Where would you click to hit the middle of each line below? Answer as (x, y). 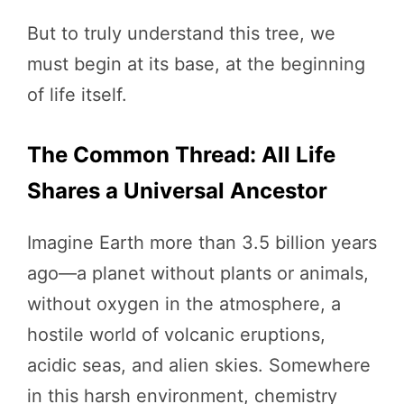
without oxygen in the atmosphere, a (184, 304)
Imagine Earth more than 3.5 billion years (202, 243)
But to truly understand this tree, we (181, 33)
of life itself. (77, 95)
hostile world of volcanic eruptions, (176, 335)
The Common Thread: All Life (181, 155)
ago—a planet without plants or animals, (198, 273)
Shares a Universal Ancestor (177, 191)
